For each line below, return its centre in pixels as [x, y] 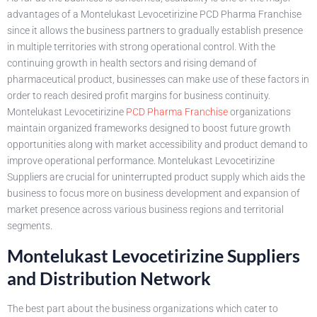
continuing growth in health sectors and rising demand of [132, 63]
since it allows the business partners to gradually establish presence [155, 30]
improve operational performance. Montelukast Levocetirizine [141, 160]
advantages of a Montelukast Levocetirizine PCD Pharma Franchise [154, 14]
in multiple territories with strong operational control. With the [141, 46]
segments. [30, 225]
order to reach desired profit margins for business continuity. [139, 95]
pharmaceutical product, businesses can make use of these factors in [158, 79]
